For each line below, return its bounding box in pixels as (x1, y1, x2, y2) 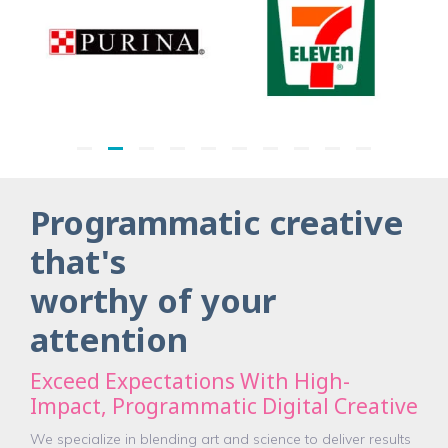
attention (30, 317, 188, 362)
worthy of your (30, 278, 276, 323)
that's (30, 239, 126, 284)
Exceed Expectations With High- (30, 367, 350, 395)
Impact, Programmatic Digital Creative (30, 392, 418, 420)
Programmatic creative (30, 200, 404, 245)
